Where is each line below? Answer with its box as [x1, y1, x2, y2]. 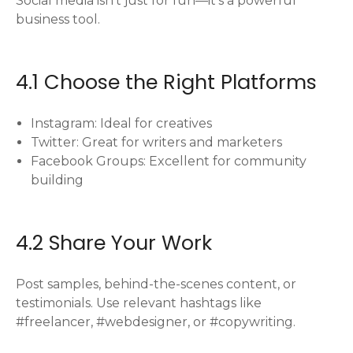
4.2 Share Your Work [16, 228, 212, 257]
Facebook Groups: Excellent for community [31, 153, 307, 169]
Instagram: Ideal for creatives [31, 115, 213, 131]
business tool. [16, 11, 100, 27]
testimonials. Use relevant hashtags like [16, 295, 262, 310]
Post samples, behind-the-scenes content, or [16, 276, 296, 292]
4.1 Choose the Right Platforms [16, 67, 317, 96]
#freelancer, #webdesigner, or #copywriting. [16, 314, 295, 329]
